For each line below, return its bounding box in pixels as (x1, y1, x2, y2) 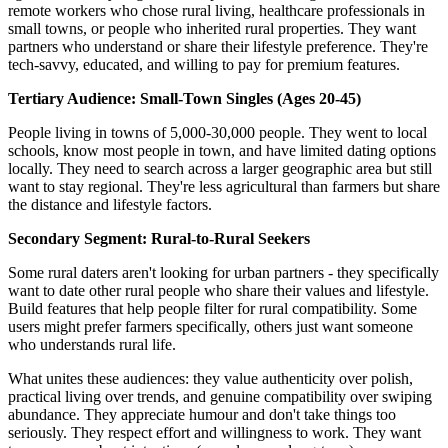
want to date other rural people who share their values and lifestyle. (8, 281, 429, 299)
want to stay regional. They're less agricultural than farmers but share (8, 177, 440, 195)
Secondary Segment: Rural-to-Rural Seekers (8, 229, 310, 247)
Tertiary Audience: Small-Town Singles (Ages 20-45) (8, 89, 361, 107)
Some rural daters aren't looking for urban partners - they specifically (8, 263, 439, 281)
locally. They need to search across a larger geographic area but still (8, 159, 432, 177)
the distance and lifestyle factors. (8, 195, 212, 213)
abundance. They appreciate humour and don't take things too (8, 405, 396, 423)
